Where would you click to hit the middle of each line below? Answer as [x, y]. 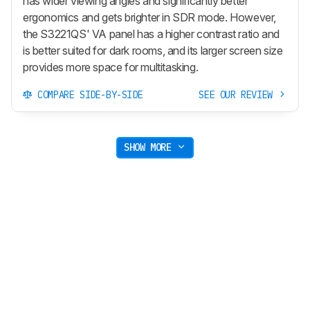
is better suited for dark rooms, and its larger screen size [153, 50]
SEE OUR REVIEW [238, 94]
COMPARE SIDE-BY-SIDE [88, 94]
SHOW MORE [151, 148]
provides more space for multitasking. [111, 67]
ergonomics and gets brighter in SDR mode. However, [150, 17]
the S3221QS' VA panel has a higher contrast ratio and [151, 34]
